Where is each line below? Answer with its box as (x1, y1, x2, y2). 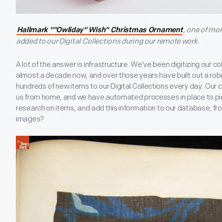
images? (16, 114, 44, 124)
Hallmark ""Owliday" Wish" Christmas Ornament (16, 27, 183, 35)
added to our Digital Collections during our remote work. (16, 37, 200, 47)
